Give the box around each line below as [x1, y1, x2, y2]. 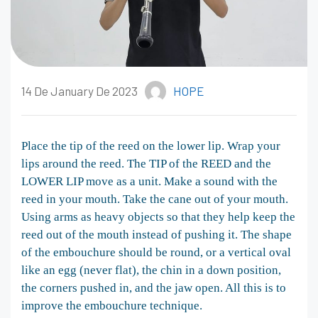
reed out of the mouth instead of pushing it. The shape [21, 227, 292, 241]
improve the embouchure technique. [21, 298, 202, 312]
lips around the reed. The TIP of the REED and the [21, 156, 271, 170]
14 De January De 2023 [21, 84, 138, 99]
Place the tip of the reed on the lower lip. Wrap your [21, 138, 280, 153]
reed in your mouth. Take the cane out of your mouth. [21, 192, 288, 206]
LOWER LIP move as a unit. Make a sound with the [21, 174, 278, 188]
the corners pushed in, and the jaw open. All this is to [21, 280, 286, 295]
